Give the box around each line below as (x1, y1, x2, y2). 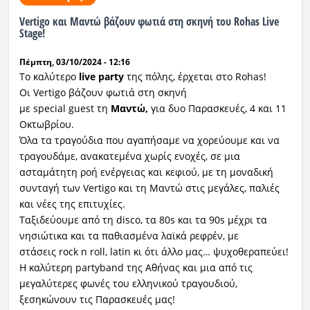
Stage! (19, 26, 45, 42)
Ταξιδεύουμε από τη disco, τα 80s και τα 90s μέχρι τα (19, 213, 267, 227)
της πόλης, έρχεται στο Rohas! (123, 70, 266, 84)
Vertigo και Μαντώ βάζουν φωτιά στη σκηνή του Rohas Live (19, 14, 279, 30)
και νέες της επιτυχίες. (19, 197, 125, 211)
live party (78, 70, 124, 84)
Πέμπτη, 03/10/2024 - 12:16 (19, 56, 130, 69)
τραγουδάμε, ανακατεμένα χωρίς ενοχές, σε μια (19, 149, 240, 163)
